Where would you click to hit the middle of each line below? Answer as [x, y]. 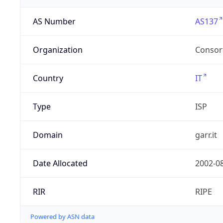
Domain [48, 135]
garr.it [206, 135]
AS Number [54, 22]
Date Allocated [60, 164]
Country [48, 78]
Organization [57, 50]
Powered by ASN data [62, 217]
